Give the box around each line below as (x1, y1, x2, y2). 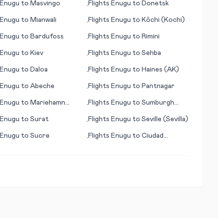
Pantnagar (142, 83, 175, 90)
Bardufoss (30, 33, 64, 40)
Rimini (142, 33, 160, 40)
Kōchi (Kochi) (142, 17, 185, 23)
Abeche (30, 83, 54, 90)
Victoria (88, 142, 115, 149)
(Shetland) (88, 109, 123, 116)
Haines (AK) (142, 66, 180, 73)
